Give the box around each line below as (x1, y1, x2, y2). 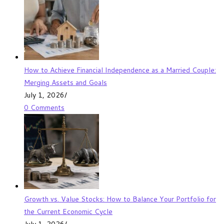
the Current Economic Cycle (24, 206, 112, 216)
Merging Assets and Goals (24, 77, 107, 87)
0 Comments (24, 102, 64, 112)
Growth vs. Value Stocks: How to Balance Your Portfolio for (24, 193, 216, 204)
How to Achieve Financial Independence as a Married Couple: (24, 64, 216, 75)
